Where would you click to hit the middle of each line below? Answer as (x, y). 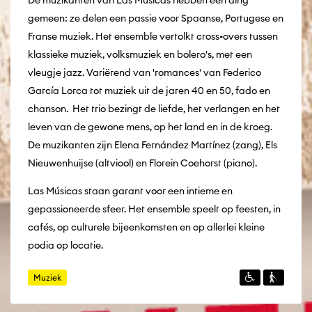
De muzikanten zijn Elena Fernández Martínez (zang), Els (153, 145)
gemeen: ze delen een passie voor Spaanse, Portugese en (156, 18)
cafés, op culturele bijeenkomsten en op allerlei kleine (146, 227)
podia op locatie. (68, 245)
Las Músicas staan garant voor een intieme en (130, 190)
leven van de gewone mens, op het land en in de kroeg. (150, 126)
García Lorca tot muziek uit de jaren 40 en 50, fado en (149, 90)
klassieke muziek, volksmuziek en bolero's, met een (140, 54)
